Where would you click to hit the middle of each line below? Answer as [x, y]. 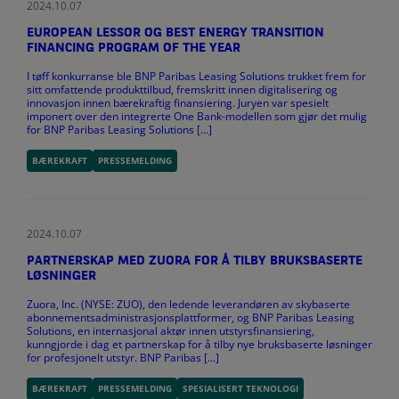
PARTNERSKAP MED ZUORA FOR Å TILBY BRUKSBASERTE [195, 261]
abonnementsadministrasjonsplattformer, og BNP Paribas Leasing [191, 317]
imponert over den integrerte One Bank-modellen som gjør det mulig [197, 116]
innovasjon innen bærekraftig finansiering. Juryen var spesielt [178, 102]
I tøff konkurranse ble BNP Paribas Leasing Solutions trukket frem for [196, 76]
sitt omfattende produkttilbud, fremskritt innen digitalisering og [182, 89]
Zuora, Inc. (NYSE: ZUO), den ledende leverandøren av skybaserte [188, 304]
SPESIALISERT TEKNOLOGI [240, 388]
